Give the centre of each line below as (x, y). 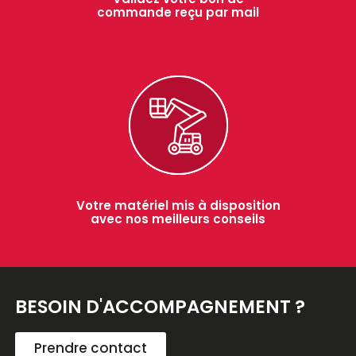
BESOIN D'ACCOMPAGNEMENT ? (160, 307)
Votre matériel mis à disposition (178, 205)
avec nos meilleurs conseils (178, 219)
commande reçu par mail (178, 12)
